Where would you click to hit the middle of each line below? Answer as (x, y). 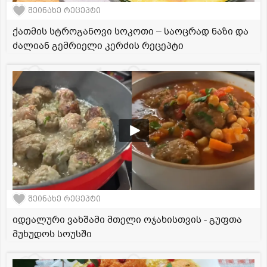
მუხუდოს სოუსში (52, 234)
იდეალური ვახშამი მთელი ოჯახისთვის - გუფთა (127, 220)
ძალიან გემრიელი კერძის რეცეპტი (98, 46)
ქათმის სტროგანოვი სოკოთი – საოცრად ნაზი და (131, 31)
